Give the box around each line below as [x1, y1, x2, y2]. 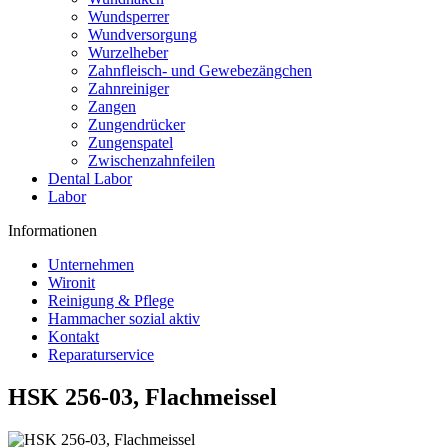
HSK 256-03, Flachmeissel [8, 383, 277, 410]
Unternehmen [48, 256, 134, 273]
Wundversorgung [88, 26, 197, 43]
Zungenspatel [88, 134, 173, 151]
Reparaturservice [48, 346, 154, 363]
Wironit [48, 274, 95, 291]
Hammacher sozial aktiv [48, 310, 200, 327]
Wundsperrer [88, 8, 169, 25]
